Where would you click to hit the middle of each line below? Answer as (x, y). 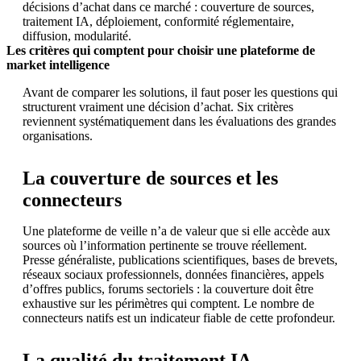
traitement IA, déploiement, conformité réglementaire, (158, 21)
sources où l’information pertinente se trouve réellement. (165, 245)
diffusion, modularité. (77, 35)
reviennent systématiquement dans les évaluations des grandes (179, 121)
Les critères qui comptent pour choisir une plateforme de (161, 50)
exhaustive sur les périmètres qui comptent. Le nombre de (168, 303)
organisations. (58, 135)
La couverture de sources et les (150, 178)
